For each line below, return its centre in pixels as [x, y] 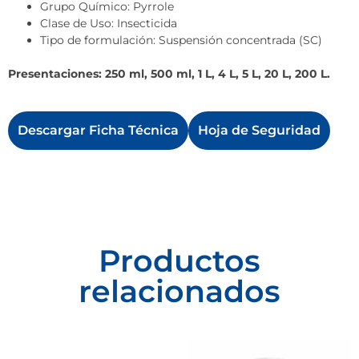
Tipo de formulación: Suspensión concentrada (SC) [181, 40]
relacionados [179, 292]
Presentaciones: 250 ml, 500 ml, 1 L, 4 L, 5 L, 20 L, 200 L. [169, 74]
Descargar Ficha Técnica [98, 131]
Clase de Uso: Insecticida [109, 24]
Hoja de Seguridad [259, 131]
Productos [179, 261]
